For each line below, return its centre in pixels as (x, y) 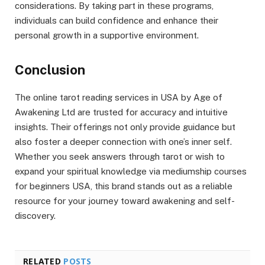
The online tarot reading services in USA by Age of (119, 98)
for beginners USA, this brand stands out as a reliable (124, 186)
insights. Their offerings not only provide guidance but (125, 127)
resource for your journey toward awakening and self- (125, 201)
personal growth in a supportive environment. (107, 35)
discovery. (35, 216)
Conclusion (50, 70)
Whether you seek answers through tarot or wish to (120, 157)
